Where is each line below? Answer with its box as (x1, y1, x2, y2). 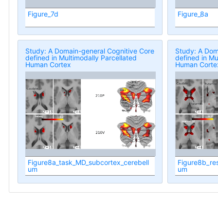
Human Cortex (25, 60, 71, 69)
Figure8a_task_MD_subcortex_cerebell (28, 158, 149, 167)
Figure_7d (28, 10, 58, 18)
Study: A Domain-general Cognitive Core (25, 47, 154, 55)
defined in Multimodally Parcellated (25, 54, 137, 62)
